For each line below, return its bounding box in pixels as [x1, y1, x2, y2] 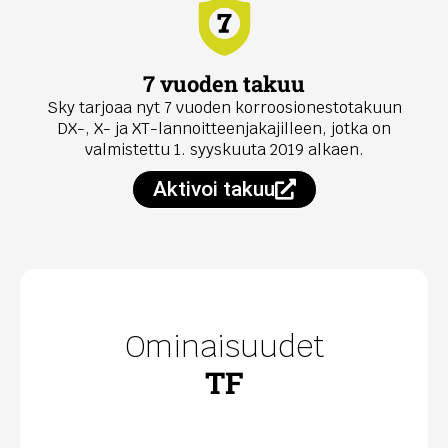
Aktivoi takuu [152, 177, 275, 202]
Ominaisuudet [124, 327, 324, 367]
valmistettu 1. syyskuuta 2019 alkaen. [84, 139, 364, 161]
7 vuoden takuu [143, 69, 305, 99]
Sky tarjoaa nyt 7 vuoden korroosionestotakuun [46, 97, 402, 119]
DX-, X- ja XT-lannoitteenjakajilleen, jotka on [57, 118, 391, 140]
